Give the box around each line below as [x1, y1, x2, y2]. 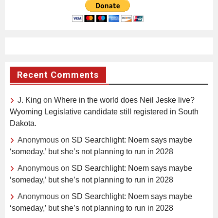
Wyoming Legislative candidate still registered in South [10, 107, 199, 116]
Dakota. [10, 119, 36, 127]
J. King [18, 95, 41, 104]
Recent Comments [17, 69, 99, 80]
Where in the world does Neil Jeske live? [54, 95, 195, 104]
